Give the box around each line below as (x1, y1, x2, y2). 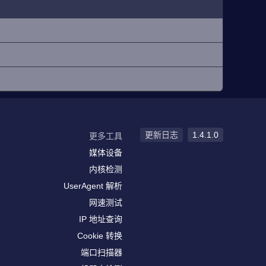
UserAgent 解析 (64, 181, 122, 191)
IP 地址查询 (79, 214, 122, 224)
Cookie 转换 (77, 231, 122, 240)
